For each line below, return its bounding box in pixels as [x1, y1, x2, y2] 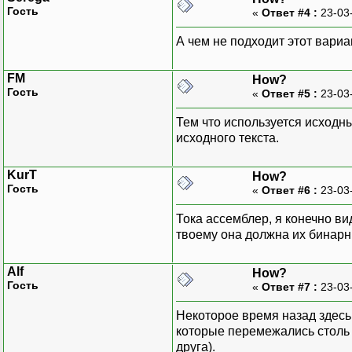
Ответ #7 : [262, 280, 317, 293]
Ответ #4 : [262, 5, 317, 19]
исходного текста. [176, 130, 279, 145]
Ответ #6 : [262, 183, 317, 196]
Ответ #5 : [262, 86, 317, 100]
